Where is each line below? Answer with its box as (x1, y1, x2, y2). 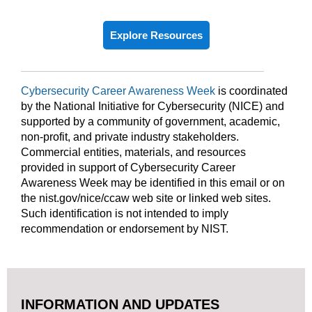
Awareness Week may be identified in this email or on (21, 177, 285, 189)
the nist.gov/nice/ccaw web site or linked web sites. (21, 192, 271, 205)
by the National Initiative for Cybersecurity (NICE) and (21, 100, 284, 113)
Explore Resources (109, 29, 203, 42)
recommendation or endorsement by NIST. (21, 223, 228, 235)
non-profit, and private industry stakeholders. (21, 131, 239, 143)
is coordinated (215, 85, 288, 97)
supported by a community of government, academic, (21, 116, 280, 128)
